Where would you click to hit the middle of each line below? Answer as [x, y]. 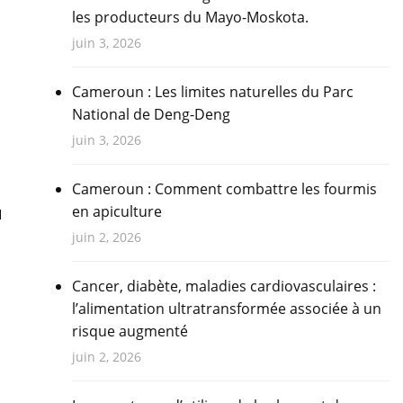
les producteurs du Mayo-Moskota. [190, 18]
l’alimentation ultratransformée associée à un [226, 309]
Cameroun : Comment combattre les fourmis [224, 189]
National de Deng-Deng [151, 115]
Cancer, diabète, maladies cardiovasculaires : [224, 287]
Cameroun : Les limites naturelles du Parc [212, 92]
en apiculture [116, 212]
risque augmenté [130, 331]
